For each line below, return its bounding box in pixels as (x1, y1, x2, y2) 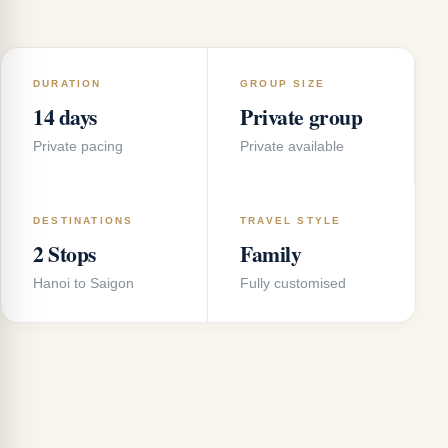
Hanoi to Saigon (33, 276, 134, 291)
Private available (240, 139, 344, 154)
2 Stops (33, 238, 96, 269)
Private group (240, 101, 363, 132)
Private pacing (33, 139, 123, 154)
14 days (33, 101, 97, 132)
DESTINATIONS (33, 215, 134, 226)
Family (240, 238, 302, 269)
